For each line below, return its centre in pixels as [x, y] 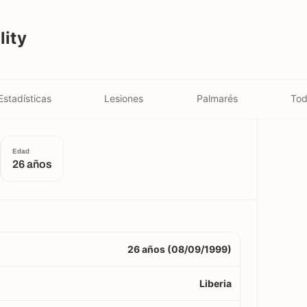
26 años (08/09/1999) [180, 249]
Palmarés [217, 98]
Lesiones [124, 98]
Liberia [216, 283]
